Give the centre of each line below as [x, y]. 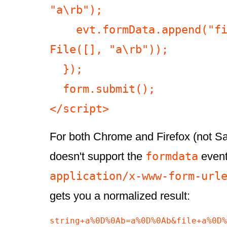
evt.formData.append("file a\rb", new [63, 30]
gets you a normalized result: [120, 196]
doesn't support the [98, 157]
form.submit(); [56, 89]
